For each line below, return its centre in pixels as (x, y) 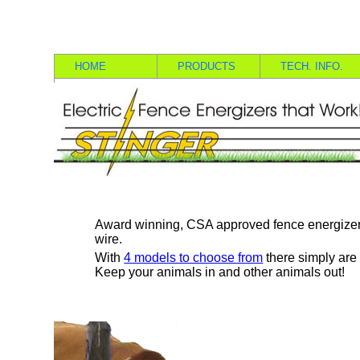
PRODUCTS (207, 67)
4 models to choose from (194, 258)
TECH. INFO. (312, 67)
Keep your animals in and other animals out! (220, 272)
